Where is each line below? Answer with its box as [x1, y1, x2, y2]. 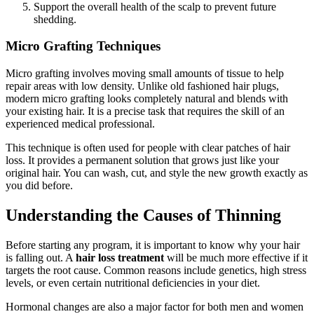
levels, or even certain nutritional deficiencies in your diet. [6, 276, 260, 289]
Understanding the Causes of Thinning [6, 205, 281, 224]
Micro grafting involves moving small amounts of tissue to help [6, 67, 284, 80]
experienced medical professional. [6, 118, 155, 130]
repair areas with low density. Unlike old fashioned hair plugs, [6, 80, 279, 93]
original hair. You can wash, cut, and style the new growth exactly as [6, 167, 308, 179]
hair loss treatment [76, 251, 164, 264]
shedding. [34, 13, 76, 25]
